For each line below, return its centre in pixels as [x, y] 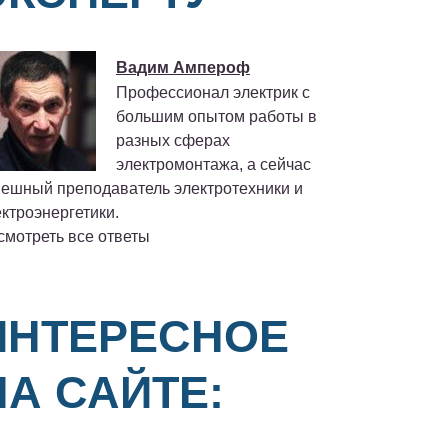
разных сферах [173, 141]
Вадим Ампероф [183, 68]
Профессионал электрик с [213, 93]
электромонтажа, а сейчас [213, 165]
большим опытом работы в [216, 117]
